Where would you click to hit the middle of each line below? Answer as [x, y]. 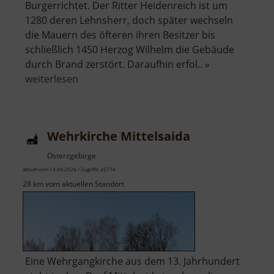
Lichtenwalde [108, 108]
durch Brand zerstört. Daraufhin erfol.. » [117, 65]
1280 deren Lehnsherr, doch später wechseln [129, 20]
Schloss [95, 93]
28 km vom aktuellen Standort [73, 184]
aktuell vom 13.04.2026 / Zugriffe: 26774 [69, 169]
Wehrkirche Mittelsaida [119, 136]
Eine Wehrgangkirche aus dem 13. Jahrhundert [132, 261]
